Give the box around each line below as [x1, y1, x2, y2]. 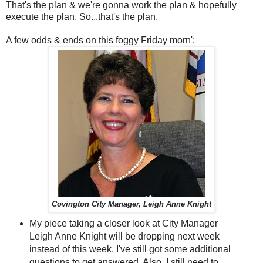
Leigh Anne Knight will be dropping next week [29, 231, 220, 241]
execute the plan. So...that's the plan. [6, 11, 158, 22]
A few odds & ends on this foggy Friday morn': [6, 35, 197, 45]
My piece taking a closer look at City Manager [29, 218, 218, 228]
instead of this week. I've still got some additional [29, 244, 231, 254]
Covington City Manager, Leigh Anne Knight [52, 200, 211, 208]
